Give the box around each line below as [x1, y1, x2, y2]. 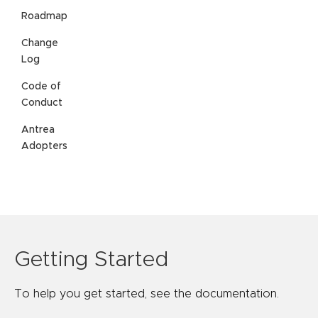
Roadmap [21, 11, 67, 22]
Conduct [21, 98, 62, 109]
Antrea [21, 125, 55, 136]
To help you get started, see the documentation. [14, 288, 279, 300]
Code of [21, 82, 61, 92]
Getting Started [14, 249, 168, 271]
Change [21, 38, 58, 49]
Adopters [21, 141, 67, 152]
